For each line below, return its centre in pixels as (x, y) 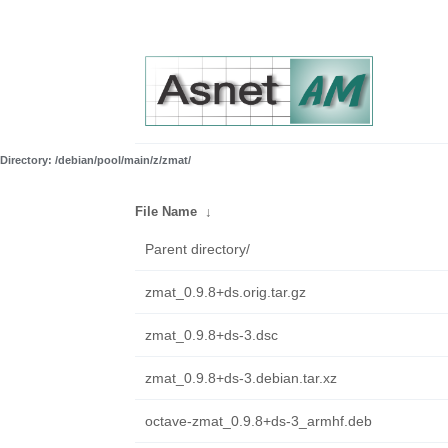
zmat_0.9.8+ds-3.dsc (211, 335)
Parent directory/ (197, 249)
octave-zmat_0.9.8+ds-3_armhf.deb (258, 421)
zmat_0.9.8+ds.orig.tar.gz (225, 292)
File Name (165, 211)
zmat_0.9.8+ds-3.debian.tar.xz (240, 378)
